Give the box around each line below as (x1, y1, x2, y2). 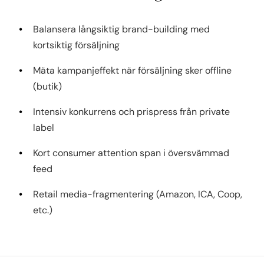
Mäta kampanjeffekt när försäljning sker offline (33, 64, 232, 77)
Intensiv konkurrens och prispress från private (33, 105, 230, 118)
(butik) (33, 80, 62, 93)
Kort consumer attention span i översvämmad (33, 147, 229, 159)
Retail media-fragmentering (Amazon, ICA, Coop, (33, 188, 242, 200)
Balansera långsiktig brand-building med (33, 23, 210, 35)
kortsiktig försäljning (33, 39, 120, 51)
